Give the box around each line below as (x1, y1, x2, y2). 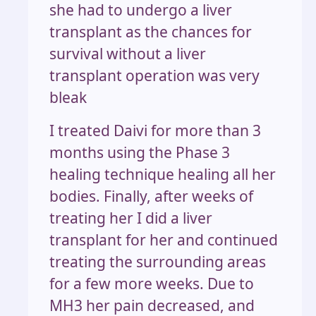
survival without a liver (49, 44, 206, 64)
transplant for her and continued (49, 230, 278, 250)
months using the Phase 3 (49, 142, 230, 163)
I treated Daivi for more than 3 (49, 121, 261, 141)
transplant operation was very (49, 66, 260, 86)
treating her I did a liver (49, 208, 212, 229)
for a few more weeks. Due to (49, 274, 254, 294)
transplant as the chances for (49, 22, 252, 42)
